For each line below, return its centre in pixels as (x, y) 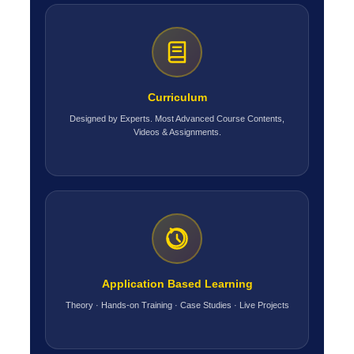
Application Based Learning (177, 284)
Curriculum (177, 98)
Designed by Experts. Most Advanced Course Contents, (177, 119)
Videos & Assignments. (177, 132)
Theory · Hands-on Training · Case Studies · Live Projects (177, 305)
